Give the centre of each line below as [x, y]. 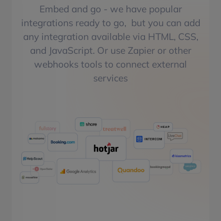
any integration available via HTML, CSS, [110, 36]
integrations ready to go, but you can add [110, 22]
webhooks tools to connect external [110, 64]
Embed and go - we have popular [110, 9]
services [110, 78]
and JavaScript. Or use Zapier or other [110, 50]
